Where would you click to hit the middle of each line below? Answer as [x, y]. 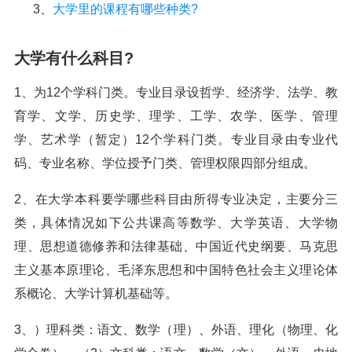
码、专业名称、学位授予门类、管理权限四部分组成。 [165, 163]
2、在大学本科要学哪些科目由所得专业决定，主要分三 [176, 199]
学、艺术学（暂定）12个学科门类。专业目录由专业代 [176, 139]
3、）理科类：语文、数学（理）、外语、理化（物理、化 [176, 330]
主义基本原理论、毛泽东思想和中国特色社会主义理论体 [176, 270]
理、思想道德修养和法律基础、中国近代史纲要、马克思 [176, 246]
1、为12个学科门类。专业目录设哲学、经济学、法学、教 [176, 92]
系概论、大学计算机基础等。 [96, 293]
